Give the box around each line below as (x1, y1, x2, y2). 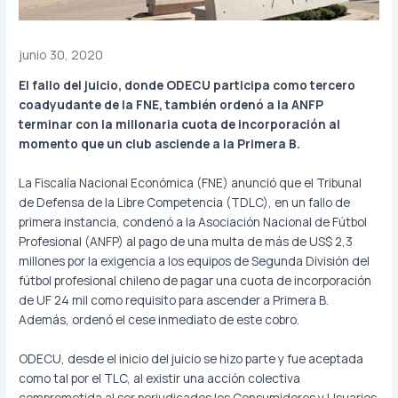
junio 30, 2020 (19, 45, 104, 63)
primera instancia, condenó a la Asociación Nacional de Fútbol (19, 212, 368, 230)
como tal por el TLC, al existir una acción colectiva (19, 369, 301, 386)
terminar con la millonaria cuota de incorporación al (19, 115, 341, 132)
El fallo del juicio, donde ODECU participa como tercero (19, 76, 356, 93)
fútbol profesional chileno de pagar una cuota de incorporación (19, 271, 372, 289)
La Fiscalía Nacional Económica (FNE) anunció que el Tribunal (19, 173, 362, 191)
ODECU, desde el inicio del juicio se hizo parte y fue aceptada (19, 349, 364, 367)
